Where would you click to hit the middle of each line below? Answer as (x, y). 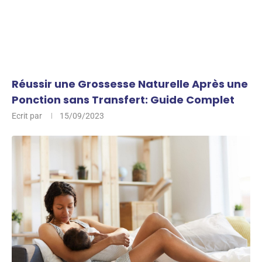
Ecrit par (28, 116)
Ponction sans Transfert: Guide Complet (123, 100)
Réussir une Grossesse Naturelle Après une (130, 84)
